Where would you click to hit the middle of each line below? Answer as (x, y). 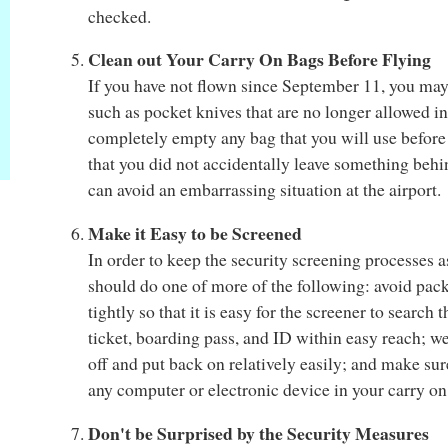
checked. (119, 15)
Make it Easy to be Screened (194, 232)
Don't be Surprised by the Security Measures (258, 432)
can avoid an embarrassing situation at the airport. (264, 189)
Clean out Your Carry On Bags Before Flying (259, 59)
